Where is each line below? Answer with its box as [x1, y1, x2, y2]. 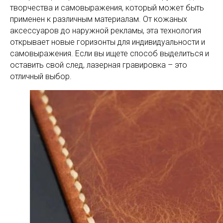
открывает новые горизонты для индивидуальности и [10, 37, 205, 47]
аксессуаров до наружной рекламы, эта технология [10, 26, 201, 35]
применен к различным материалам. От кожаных [10, 14, 187, 24]
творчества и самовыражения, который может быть [10, 3, 204, 12]
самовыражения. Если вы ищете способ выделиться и [10, 49, 209, 58]
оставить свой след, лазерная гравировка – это [10, 60, 187, 70]
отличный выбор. [10, 72, 72, 81]
